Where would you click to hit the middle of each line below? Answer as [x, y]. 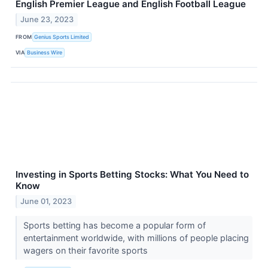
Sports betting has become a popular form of [114, 225]
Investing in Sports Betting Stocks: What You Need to [132, 174]
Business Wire [45, 53]
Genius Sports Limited [62, 37]
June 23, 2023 [47, 19]
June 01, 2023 [46, 201]
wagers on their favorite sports [86, 250]
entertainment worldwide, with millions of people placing [136, 237]
